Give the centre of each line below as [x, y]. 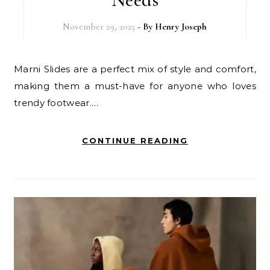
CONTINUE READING [135, 141]
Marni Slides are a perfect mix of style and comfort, [19, 69]
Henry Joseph [181, 27]
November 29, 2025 [99, 27]
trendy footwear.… [56, 103]
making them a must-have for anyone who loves [135, 86]
